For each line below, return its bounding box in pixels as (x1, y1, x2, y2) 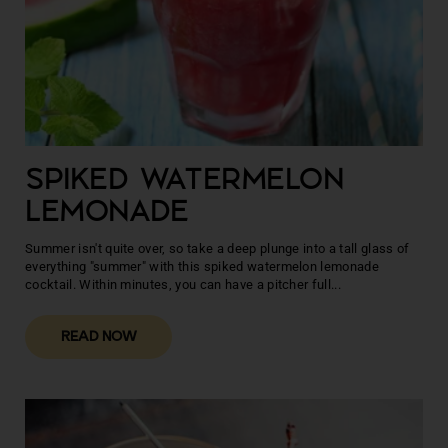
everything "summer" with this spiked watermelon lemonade (25, 258, 380, 274)
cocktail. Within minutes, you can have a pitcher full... (25, 276, 342, 292)
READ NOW (60, 330, 137, 345)
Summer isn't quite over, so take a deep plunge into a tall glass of (25, 240, 410, 256)
